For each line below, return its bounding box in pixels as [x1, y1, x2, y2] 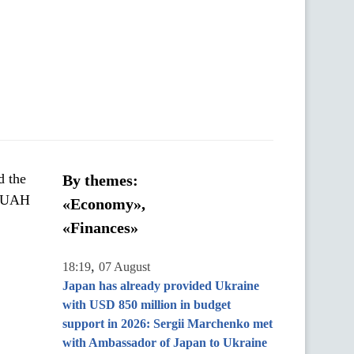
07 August [99, 260, 150, 273]
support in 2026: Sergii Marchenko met [62, 317, 273, 330]
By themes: [62, 171, 138, 189]
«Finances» [62, 219, 138, 236]
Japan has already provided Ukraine [62, 279, 259, 292]
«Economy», [62, 195, 145, 213]
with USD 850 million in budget [62, 298, 231, 311]
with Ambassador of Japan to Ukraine [62, 336, 267, 349]
